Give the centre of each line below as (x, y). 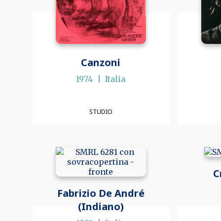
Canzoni (101, 63)
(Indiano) (101, 207)
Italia (115, 79)
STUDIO (101, 111)
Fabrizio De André (101, 193)
